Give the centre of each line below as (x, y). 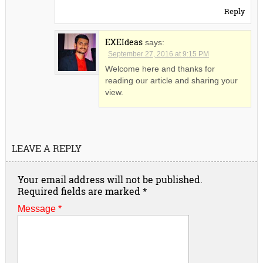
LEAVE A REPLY (46, 149)
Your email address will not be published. (110, 180)
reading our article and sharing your (171, 81)
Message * (39, 209)
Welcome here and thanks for (160, 69)
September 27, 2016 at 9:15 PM (158, 54)
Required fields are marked (80, 191)
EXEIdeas (124, 42)
